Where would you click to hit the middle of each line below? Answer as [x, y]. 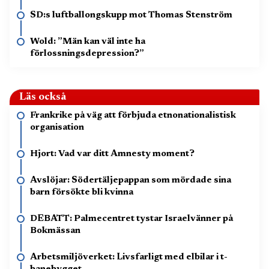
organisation [57, 127]
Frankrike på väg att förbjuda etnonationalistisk [133, 115]
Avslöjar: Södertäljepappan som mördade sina [131, 180]
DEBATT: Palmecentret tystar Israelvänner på [131, 219]
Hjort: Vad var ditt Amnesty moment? [112, 154]
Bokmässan [55, 231]
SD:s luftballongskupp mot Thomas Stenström [131, 15]
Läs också [43, 97]
